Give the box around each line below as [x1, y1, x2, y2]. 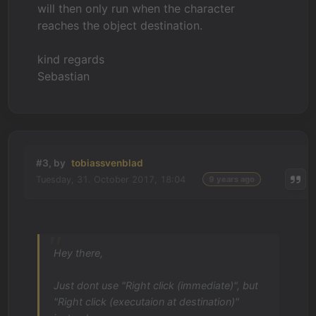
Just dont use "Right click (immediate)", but [54, 279, 259, 291]
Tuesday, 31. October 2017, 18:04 [36, 174, 186, 185]
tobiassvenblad [71, 157, 144, 169]
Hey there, [54, 247, 104, 259]
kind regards [37, 52, 105, 66]
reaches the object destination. [37, 18, 203, 32]
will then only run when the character [37, 1, 236, 16]
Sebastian [37, 69, 90, 83]
